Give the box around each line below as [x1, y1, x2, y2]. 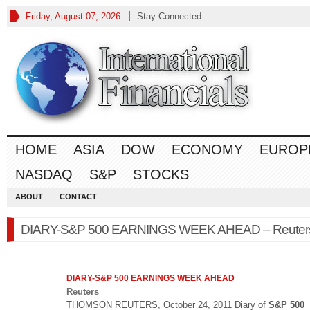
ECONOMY [172, 142, 243, 157]
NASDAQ [15, 167, 73, 182]
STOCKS [133, 167, 189, 182]
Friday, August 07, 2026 [26, 11, 120, 21]
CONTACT [60, 192, 97, 201]
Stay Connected [137, 11, 201, 21]
